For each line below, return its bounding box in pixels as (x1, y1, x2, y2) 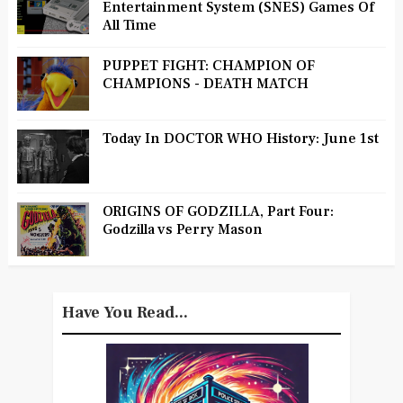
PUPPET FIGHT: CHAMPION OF (102, 56, 315, 75)
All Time (102, 15, 157, 34)
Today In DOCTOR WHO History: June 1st (102, 129, 379, 148)
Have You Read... (61, 301, 188, 323)
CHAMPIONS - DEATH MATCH (102, 74, 309, 93)
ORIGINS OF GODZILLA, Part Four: (102, 201, 334, 220)
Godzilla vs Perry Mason (102, 219, 263, 238)
